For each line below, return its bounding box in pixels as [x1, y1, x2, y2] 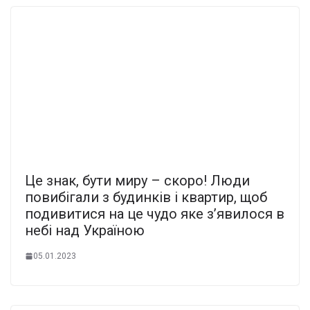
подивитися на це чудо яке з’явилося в [25, 205, 284, 222]
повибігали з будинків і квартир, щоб [25, 188, 267, 206]
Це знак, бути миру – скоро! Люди [25, 172, 250, 189]
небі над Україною [25, 221, 145, 239]
